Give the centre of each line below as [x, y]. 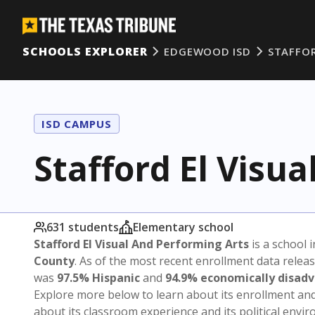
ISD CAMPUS [77, 124]
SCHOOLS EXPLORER [85, 51]
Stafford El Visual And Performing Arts [141, 244]
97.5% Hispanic [98, 278]
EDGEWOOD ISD [207, 51]
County [54, 261]
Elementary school [183, 227]
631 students [83, 227]
